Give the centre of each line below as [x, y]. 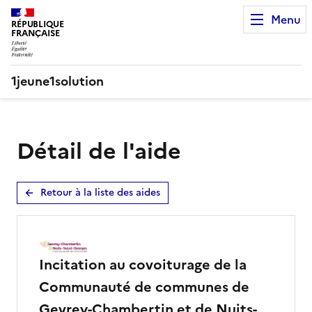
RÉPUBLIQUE [39, 24]
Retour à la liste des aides [100, 192]
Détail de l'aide [99, 151]
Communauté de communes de [144, 287]
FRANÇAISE [36, 33]
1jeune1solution [57, 81]
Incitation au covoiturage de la [143, 264]
